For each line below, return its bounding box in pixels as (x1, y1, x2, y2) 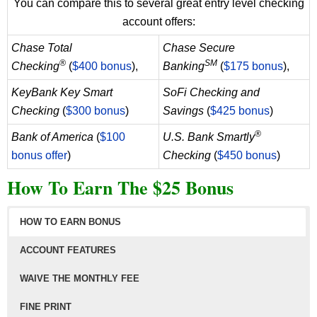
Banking (163, 60, 204, 73)
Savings (163, 105, 204, 117)
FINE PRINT (20, 301, 71, 313)
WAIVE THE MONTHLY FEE (20, 273, 139, 284)
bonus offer (11, 149, 67, 162)
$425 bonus (210, 105, 270, 117)
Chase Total (11, 42, 72, 54)
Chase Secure (163, 42, 235, 54)
